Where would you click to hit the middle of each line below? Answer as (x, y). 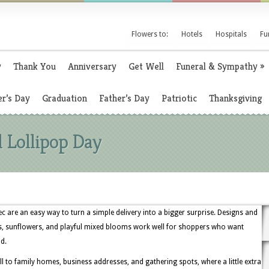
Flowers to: (150, 34)
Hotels (192, 34)
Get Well (146, 66)
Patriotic (179, 98)
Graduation (65, 98)
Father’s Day (124, 98)
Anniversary (92, 66)
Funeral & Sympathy (217, 66)
